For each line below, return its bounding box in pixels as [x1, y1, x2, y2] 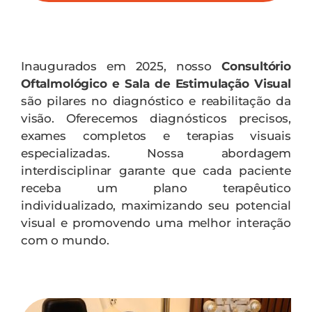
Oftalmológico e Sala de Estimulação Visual [21, 76, 291, 91]
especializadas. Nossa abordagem [21, 146, 291, 160]
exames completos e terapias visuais [21, 128, 291, 143]
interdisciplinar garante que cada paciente [21, 163, 291, 178]
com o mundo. [21, 233, 109, 247]
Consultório [221, 58, 291, 73]
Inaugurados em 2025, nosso [21, 58, 221, 73]
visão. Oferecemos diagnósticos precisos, [21, 111, 291, 125]
